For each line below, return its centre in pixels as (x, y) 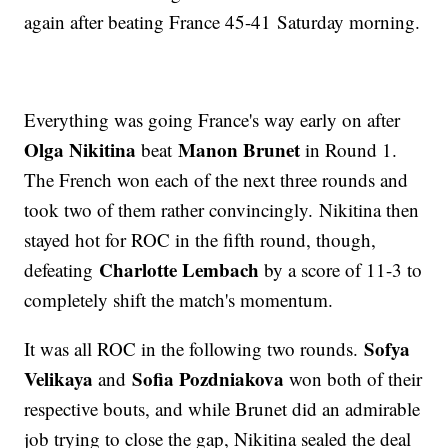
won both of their (353, 379)
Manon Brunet (239, 150)
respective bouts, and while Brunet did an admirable (222, 409)
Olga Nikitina (80, 150)
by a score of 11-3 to (341, 270)
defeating (62, 270)
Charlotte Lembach (179, 270)
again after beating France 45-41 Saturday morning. (222, 22)
